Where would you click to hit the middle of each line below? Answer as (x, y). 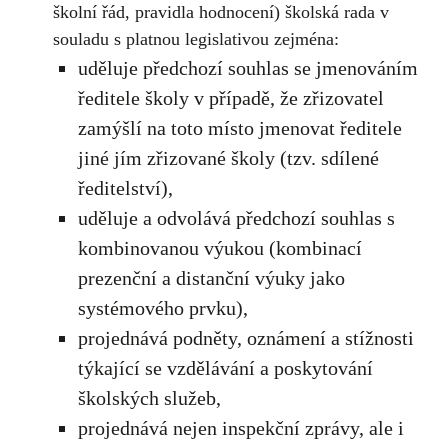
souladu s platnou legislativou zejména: (195, 39)
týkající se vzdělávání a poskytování (225, 368)
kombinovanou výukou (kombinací (219, 248)
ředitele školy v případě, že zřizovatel (230, 98)
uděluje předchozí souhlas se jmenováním (247, 68)
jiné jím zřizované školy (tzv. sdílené (228, 158)
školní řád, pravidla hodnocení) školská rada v (220, 12)
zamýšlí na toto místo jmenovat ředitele (239, 128)
